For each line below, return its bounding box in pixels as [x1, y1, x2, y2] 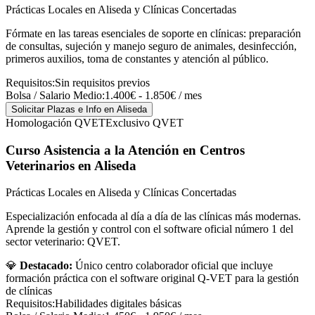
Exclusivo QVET [105, 116, 184, 129]
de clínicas [6, 285, 52, 297]
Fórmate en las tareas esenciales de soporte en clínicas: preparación [6, 27, 301, 39]
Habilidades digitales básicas [55, 297, 181, 310]
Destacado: [20, 259, 72, 272]
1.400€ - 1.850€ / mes [105, 89, 202, 101]
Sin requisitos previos [55, 76, 150, 89]
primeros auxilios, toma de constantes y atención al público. [6, 52, 269, 65]
